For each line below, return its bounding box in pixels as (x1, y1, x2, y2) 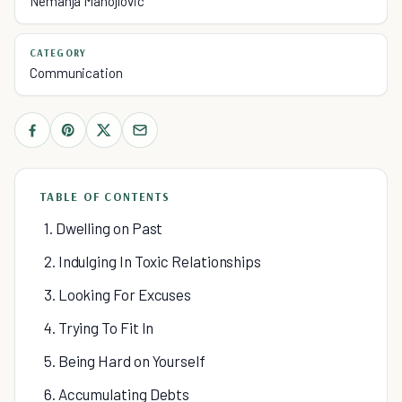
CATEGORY (30, 47, 87, 59)
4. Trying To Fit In (44, 319, 154, 336)
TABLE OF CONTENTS (40, 189, 170, 204)
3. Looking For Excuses (44, 285, 192, 303)
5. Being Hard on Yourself (44, 352, 205, 370)
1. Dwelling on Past (44, 219, 163, 237)
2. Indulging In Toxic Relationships (44, 252, 262, 270)
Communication (30, 65, 123, 81)
